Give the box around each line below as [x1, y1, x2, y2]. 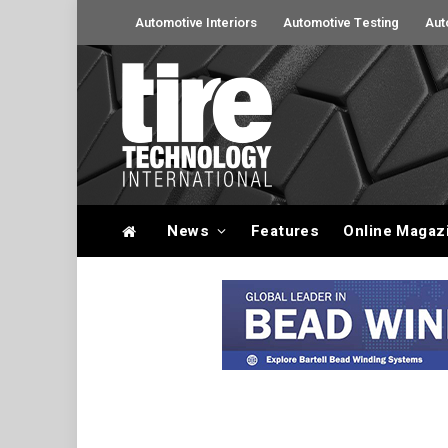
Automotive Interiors [135, 13, 257, 32]
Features [250, 220, 320, 242]
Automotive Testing [283, 13, 399, 32]
